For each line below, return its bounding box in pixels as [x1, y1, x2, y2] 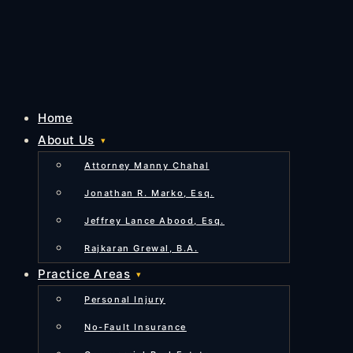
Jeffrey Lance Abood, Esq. [84, 215, 225, 226]
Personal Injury [84, 294, 165, 305]
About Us [38, 132, 95, 147]
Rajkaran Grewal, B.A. [84, 243, 199, 254]
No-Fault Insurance [84, 321, 187, 333]
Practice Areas [38, 266, 131, 281]
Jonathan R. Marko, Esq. [84, 188, 214, 199]
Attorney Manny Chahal [84, 160, 210, 171]
